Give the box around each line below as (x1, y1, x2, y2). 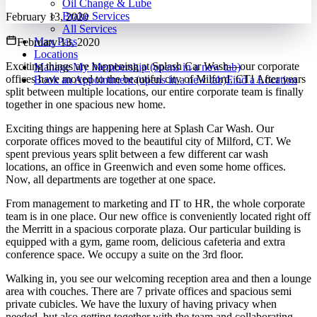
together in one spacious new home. (6, 98, 166, 110)
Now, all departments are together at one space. (6, 173, 216, 185)
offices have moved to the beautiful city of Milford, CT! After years (6, 73, 306, 85)
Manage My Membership (34, 61, 147, 73)
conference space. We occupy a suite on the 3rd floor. (6, 248, 243, 260)
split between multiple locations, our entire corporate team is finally (6, 86, 304, 98)
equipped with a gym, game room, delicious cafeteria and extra (6, 236, 285, 248)
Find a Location (226, 74, 297, 86)
